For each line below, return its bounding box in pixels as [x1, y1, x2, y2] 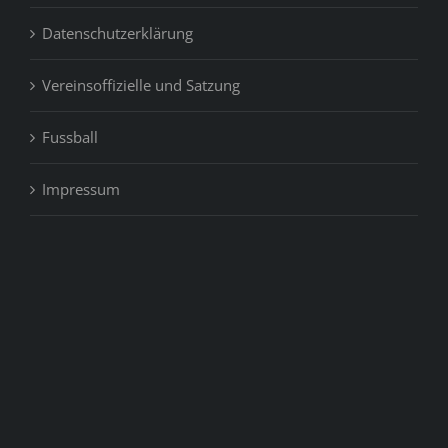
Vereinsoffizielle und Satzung [42, 75, 240, 96]
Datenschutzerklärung [42, 23, 193, 44]
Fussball [42, 127, 98, 148]
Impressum [42, 179, 120, 200]
